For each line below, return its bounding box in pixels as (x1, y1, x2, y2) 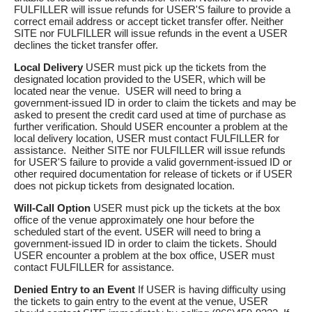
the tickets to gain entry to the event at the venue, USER (14, 295, 268, 308)
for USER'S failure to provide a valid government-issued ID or (14, 156, 292, 169)
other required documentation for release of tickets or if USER (14, 168, 292, 180)
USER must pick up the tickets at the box (91, 202, 281, 214)
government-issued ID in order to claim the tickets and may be (14, 97, 296, 109)
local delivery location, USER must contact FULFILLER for (14, 132, 279, 145)
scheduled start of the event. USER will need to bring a (14, 226, 260, 238)
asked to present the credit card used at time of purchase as (14, 109, 286, 121)
